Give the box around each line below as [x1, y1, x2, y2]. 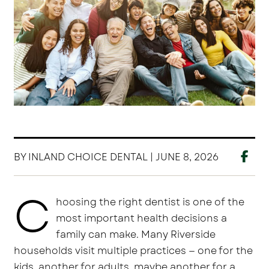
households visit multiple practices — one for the [14, 244, 253, 258]
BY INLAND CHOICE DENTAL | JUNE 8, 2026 [14, 150, 219, 165]
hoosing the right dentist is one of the [56, 195, 245, 210]
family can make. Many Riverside [56, 228, 216, 242]
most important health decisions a [56, 211, 228, 226]
